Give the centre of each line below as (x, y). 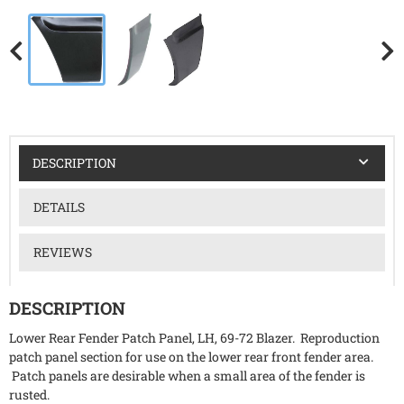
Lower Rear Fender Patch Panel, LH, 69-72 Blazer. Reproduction (194, 338)
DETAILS (59, 207)
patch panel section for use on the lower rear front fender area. (191, 357)
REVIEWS (62, 252)
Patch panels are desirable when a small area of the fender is (187, 376)
